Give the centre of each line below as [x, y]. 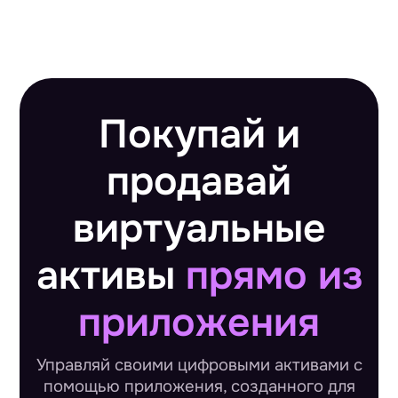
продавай [199, 182]
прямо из [274, 276]
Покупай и [199, 135]
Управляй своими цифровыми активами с [199, 365]
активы [111, 276]
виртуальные [199, 229]
